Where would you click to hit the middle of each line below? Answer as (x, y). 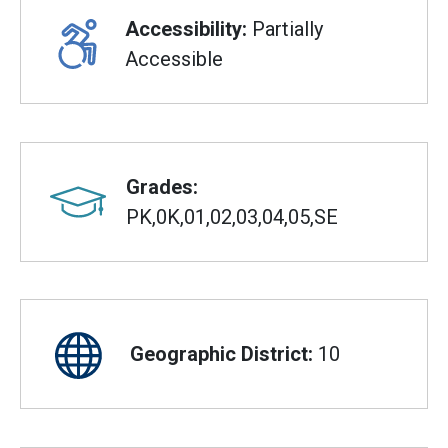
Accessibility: (185, 29)
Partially (284, 29)
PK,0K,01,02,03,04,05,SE (232, 216)
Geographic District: (221, 354)
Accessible (173, 59)
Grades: (162, 186)
